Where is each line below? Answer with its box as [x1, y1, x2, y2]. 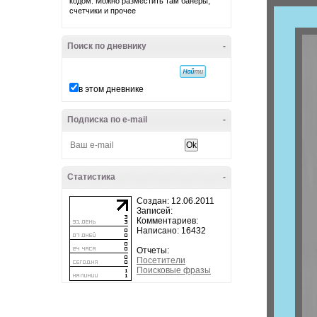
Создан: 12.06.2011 [137, 196, 214, 206]
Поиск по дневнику [67, 41, 146, 51]
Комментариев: [137, 216, 198, 226]
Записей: [137, 206, 173, 216]
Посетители [137, 255, 185, 265]
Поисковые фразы [137, 265, 211, 275]
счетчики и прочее [69, 6, 136, 15]
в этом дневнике [79, 84, 144, 94]
